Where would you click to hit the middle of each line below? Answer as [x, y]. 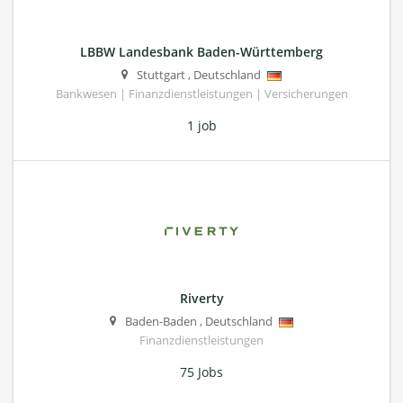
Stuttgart [161, 75]
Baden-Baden [161, 321]
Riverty [201, 298]
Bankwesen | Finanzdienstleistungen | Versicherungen [201, 94]
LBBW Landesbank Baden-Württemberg [201, 51]
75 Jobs [201, 372]
